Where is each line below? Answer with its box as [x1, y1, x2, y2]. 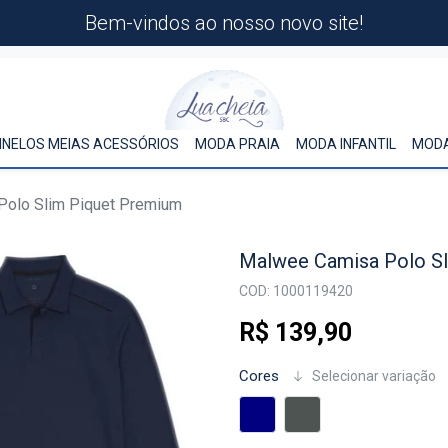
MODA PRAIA [195, 136, 280, 152]
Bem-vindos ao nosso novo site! [85, 11, 363, 35]
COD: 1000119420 [239, 283, 353, 299]
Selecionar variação [309, 368, 436, 384]
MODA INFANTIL [296, 136, 396, 152]
